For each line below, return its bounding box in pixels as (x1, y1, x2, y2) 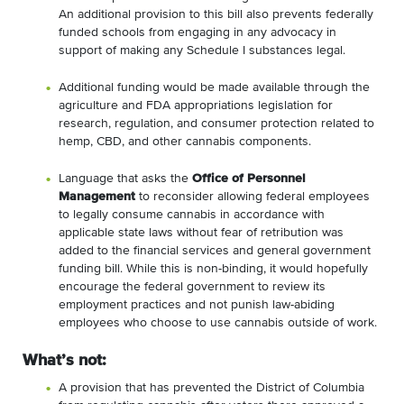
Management (59, 190, 135, 204)
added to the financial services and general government (59, 244, 371, 258)
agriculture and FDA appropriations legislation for (59, 99, 333, 113)
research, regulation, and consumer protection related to (59, 117, 374, 131)
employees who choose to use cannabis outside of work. (59, 317, 377, 330)
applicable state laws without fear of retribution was (59, 226, 344, 240)
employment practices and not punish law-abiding (59, 298, 335, 312)
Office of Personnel (192, 172, 306, 186)
